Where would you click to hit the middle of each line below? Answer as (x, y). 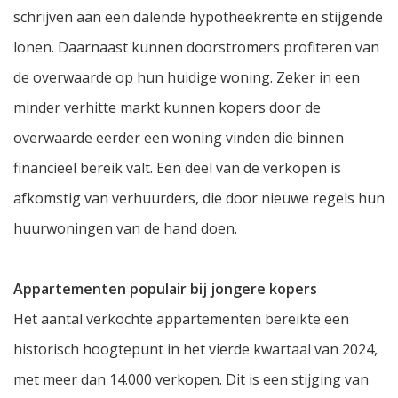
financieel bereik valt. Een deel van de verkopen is (177, 168)
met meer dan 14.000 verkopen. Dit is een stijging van (191, 380)
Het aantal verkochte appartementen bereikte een (181, 319)
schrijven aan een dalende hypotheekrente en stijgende (198, 17)
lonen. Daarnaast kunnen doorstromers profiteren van (196, 48)
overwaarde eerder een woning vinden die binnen (179, 138)
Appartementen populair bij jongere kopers (165, 289)
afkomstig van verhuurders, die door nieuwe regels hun (199, 199)
